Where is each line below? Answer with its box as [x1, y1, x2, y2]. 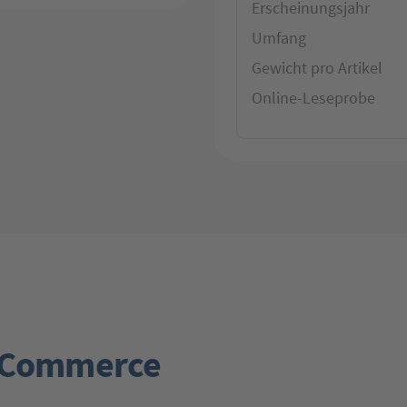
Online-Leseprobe [252, 86, 375, 108]
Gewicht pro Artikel [252, 56, 382, 78]
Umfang [252, 26, 306, 48]
